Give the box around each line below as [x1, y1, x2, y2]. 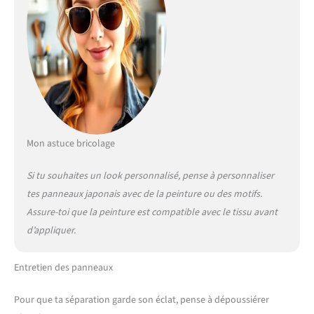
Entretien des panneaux [14, 261, 113, 275]
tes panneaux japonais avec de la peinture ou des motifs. [26, 187, 262, 202]
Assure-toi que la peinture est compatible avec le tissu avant [26, 205, 278, 220]
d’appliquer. [26, 224, 76, 238]
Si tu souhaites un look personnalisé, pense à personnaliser [26, 169, 274, 184]
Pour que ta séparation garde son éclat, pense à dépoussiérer [14, 293, 269, 308]
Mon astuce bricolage [26, 137, 115, 151]
